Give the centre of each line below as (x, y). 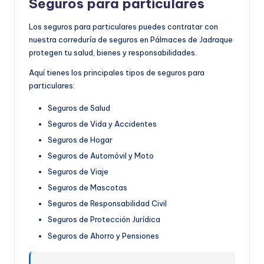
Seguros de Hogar (80, 139)
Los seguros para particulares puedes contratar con (123, 26)
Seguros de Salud (79, 108)
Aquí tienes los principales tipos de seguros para (117, 72)
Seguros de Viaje (78, 172)
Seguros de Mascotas (88, 188)
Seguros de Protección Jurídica (104, 220)
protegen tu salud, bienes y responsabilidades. (113, 52)
